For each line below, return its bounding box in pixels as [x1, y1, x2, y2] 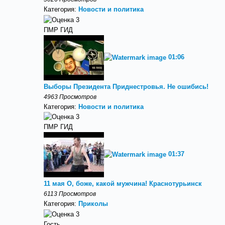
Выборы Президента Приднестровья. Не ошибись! [44, 82, 208, 90]
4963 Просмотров [44, 93, 96, 100]
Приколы [78, 200, 108, 208]
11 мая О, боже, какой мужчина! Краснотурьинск [44, 180, 202, 188]
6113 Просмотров [44, 190, 96, 197]
